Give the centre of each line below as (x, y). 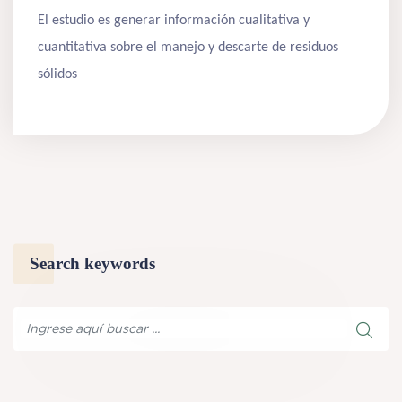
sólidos (57, 74)
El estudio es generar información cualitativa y (174, 20)
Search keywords (92, 263)
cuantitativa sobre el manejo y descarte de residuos (188, 47)
